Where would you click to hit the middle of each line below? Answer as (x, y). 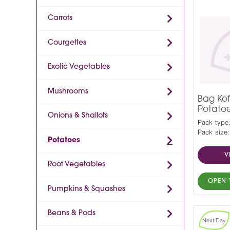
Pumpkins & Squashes (86, 189)
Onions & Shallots (78, 116)
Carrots (60, 18)
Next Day (214, 221)
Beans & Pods (71, 214)
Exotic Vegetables (79, 67)
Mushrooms (68, 91)
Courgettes (67, 43)
